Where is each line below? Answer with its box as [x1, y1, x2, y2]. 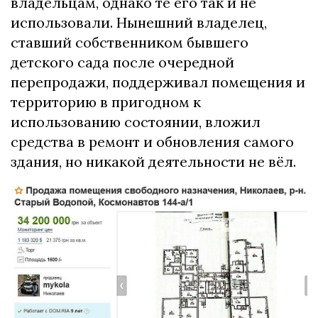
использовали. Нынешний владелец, [11, 13, 267, 32]
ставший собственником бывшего [11, 33, 248, 52]
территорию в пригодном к [11, 93, 201, 111]
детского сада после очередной [11, 53, 234, 72]
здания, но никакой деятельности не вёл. [11, 153, 296, 171]
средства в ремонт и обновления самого [11, 133, 294, 151]
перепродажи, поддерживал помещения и [11, 73, 305, 92]
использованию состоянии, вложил [11, 113, 261, 131]
